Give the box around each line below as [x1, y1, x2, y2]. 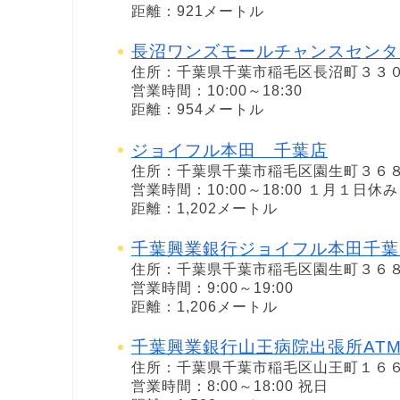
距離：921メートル [131, 4, 264, 20]
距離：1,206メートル [131, 298, 278, 314]
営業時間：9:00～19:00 [131, 279, 294, 296]
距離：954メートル [131, 102, 264, 118]
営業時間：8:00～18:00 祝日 [131, 378, 329, 394]
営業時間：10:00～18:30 [131, 83, 303, 99]
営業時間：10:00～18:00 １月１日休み [131, 181, 398, 197]
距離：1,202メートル [131, 200, 278, 216]
